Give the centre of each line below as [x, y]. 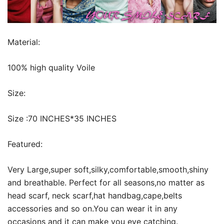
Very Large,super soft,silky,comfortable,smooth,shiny [108, 169]
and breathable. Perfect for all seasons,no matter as [106, 182]
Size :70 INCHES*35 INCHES [62, 118]
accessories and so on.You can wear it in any [92, 208]
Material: [24, 42]
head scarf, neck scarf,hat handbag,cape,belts [95, 195]
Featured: [25, 144]
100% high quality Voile [51, 67]
